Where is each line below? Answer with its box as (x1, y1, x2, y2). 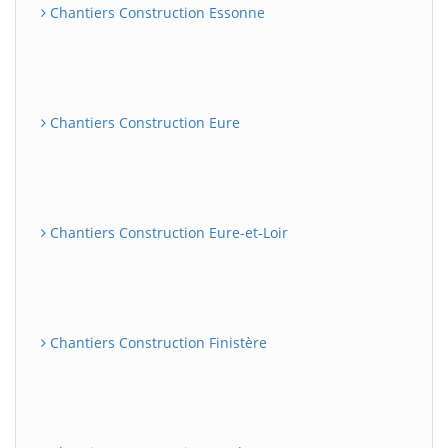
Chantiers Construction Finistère (46, 333, 267, 352)
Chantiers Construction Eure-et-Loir (46, 223, 288, 242)
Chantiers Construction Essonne (46, 3, 265, 22)
